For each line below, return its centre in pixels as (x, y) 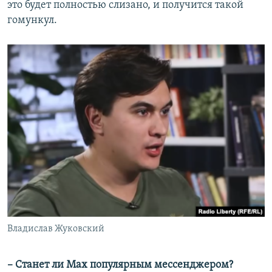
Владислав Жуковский (56, 229)
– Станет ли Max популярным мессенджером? (120, 265)
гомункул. (32, 21)
